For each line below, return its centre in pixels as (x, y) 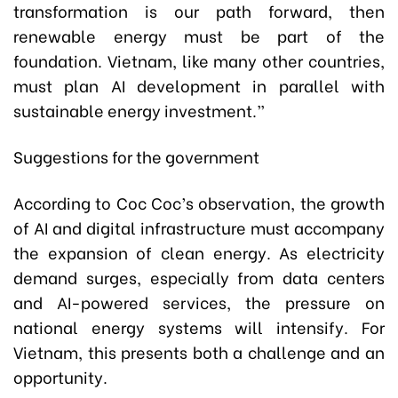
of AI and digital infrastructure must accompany (199, 227)
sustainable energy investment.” (139, 110)
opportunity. (60, 376)
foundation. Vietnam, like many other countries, (199, 60)
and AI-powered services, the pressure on (199, 302)
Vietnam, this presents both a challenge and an (199, 351)
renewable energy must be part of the (199, 35)
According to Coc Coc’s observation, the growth (199, 202)
